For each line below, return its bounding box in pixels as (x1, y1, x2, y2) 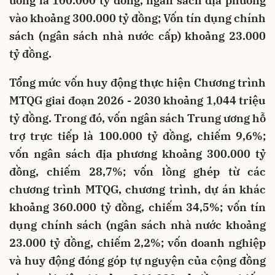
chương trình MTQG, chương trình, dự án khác (9, 182, 266, 196)
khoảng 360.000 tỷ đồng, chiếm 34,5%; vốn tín (9, 199, 266, 214)
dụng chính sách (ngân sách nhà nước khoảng (9, 217, 266, 232)
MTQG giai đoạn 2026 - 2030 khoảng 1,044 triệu (9, 93, 266, 107)
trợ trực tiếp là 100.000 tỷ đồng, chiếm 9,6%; (9, 128, 266, 143)
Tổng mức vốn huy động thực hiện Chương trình (9, 75, 266, 90)
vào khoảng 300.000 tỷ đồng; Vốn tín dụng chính (9, 10, 266, 25)
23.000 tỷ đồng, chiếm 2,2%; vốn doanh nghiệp (9, 235, 266, 250)
